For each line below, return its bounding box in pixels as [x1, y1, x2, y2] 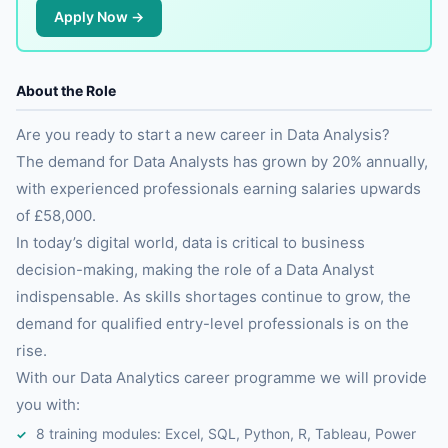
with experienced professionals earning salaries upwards [16, 179, 421, 198]
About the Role [16, 82, 116, 99]
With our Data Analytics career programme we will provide [16, 368, 427, 387]
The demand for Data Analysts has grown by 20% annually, [16, 152, 428, 171]
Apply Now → [53, 7, 144, 25]
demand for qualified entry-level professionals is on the [16, 314, 409, 333]
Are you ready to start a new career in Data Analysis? [16, 125, 390, 144]
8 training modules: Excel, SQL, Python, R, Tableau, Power [36, 425, 416, 442]
